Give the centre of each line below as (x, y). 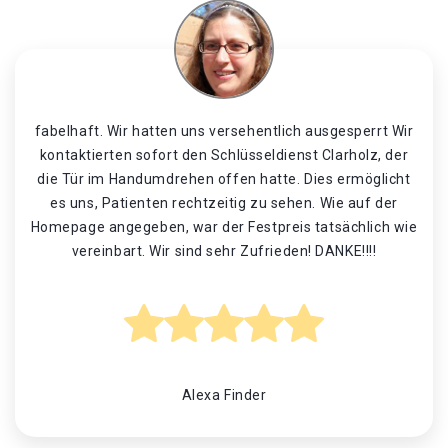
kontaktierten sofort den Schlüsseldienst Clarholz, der (224, 155)
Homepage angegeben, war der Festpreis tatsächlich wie (224, 227)
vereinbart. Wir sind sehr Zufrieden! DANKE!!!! (224, 251)
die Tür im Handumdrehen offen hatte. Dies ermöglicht (224, 179)
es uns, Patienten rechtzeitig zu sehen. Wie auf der (224, 203)
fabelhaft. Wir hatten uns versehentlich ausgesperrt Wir (224, 131)
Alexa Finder (224, 395)
